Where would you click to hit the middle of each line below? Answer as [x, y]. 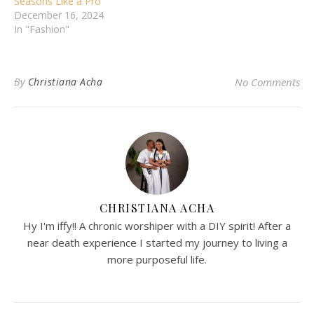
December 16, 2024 [59, 15]
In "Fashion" [42, 29]
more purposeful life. [157, 260]
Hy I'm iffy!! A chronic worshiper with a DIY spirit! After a [157, 226]
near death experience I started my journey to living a [157, 243]
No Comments [267, 82]
